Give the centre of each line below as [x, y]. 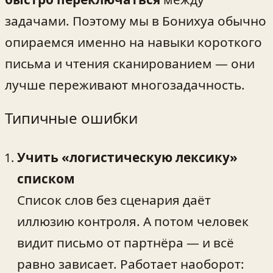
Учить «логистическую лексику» [127, 157]
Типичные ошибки [72, 118]
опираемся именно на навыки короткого [133, 42]
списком [46, 178]
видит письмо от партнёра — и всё [126, 242]
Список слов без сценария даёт [114, 200]
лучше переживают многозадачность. [125, 84]
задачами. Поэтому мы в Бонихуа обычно [136, 20]
